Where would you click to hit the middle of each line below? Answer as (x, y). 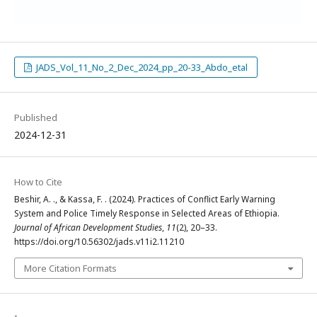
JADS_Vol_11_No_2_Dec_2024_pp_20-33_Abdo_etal (141, 67)
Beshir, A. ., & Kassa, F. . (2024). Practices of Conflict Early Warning (145, 199)
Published (36, 117)
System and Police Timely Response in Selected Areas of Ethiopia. (147, 213)
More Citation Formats (70, 268)
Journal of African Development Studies (88, 227)
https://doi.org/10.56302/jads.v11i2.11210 (99, 241)
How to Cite (38, 181)
